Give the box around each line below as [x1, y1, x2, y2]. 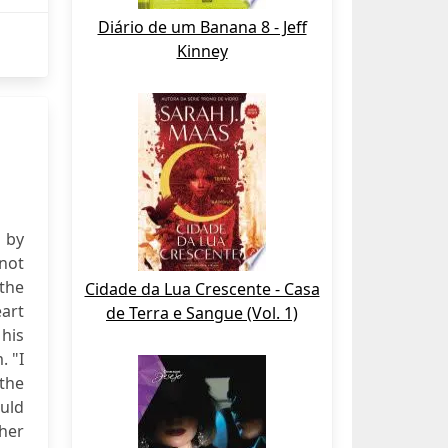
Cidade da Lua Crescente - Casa [84, 278, 320, 300]
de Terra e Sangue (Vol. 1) [106, 302, 298, 324]
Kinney [176, 40, 228, 62]
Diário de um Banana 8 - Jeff [97, 16, 307, 38]
